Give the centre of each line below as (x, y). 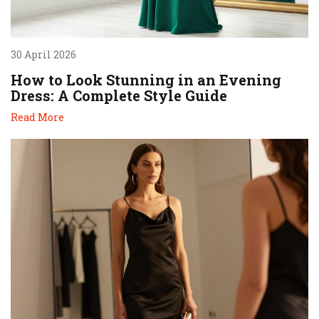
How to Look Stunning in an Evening (146, 80)
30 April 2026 (43, 55)
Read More (37, 117)
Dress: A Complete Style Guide (119, 96)
